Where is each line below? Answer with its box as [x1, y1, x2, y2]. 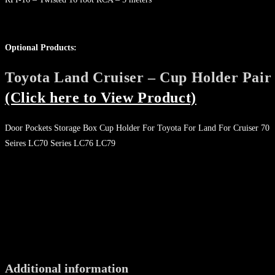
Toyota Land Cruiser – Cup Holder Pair [5, 69, 272, 85]
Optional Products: [5, 42, 77, 52]
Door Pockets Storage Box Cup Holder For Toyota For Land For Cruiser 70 [5, 123, 269, 133]
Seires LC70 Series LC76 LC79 [5, 138, 115, 148]
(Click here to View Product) [5, 89, 196, 106]
